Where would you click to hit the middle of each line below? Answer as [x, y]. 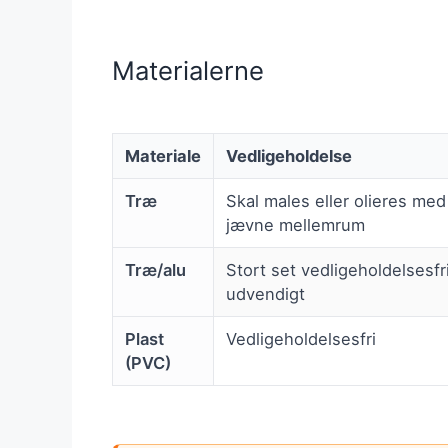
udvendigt [265, 294]
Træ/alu [155, 270]
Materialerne [188, 70]
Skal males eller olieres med [336, 201]
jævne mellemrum [295, 225]
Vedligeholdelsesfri [301, 339]
